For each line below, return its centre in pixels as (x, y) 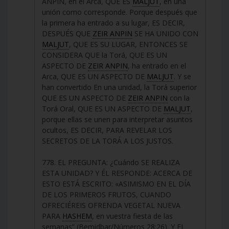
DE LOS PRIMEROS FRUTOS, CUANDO (107, 194)
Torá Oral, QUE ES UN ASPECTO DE (103, 108)
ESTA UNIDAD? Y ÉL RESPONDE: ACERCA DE (117, 173)
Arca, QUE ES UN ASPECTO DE (94, 76)
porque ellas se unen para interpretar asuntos (117, 119)
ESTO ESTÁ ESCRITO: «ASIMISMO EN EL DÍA (116, 184)
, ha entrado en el (157, 65)
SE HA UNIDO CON (165, 33)
